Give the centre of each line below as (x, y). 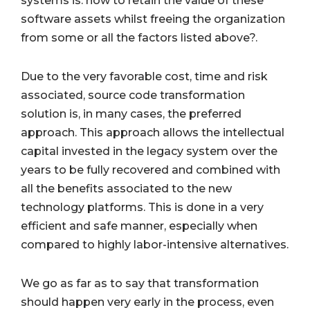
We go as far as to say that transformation (140, 283)
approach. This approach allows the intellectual (153, 132)
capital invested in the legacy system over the (149, 151)
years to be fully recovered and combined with (151, 170)
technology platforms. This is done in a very (142, 207)
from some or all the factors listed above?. (139, 38)
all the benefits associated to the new (126, 188)
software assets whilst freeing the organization (153, 19)
